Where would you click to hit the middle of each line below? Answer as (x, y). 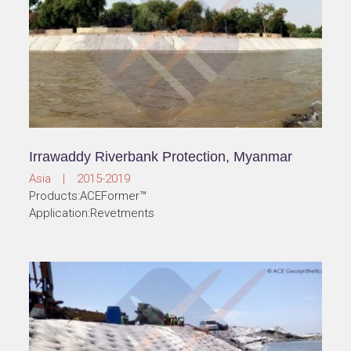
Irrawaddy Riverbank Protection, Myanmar (161, 157)
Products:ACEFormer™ (88, 196)
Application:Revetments (92, 213)
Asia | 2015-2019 (80, 179)
